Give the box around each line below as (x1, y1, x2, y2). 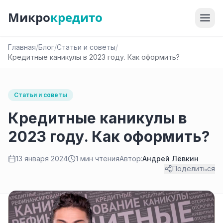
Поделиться (172, 164, 215, 173)
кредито (50, 10, 103, 25)
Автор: (119, 154, 142, 163)
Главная (8, 43, 36, 51)
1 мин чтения (76, 154, 119, 163)
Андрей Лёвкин (142, 154, 199, 163)
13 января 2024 (16, 154, 68, 163)
